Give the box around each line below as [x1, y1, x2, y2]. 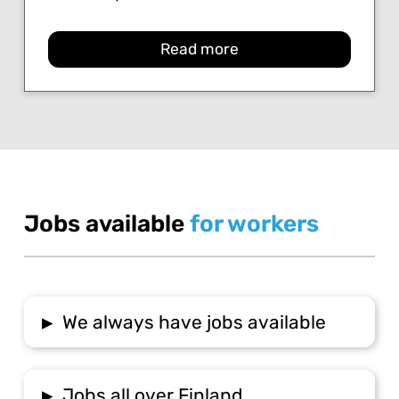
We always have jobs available [62, 310, 327, 333]
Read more [159, 39, 239, 58]
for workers [189, 209, 319, 239]
